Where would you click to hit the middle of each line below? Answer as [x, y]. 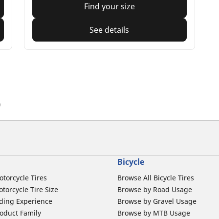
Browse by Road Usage [155, 190]
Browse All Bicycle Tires [156, 178]
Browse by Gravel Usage [157, 201]
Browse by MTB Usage [154, 213]
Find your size [109, 7]
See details [109, 30]
